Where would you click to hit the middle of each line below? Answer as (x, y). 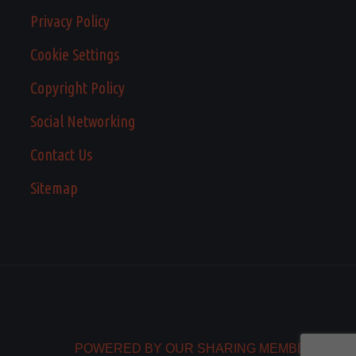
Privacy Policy (70, 21)
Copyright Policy (77, 88)
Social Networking (82, 122)
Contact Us (61, 155)
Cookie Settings (74, 55)
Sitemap (54, 188)
